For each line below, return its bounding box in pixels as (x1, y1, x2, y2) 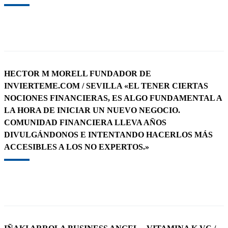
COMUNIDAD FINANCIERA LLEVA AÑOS (4, 118, 166, 127)
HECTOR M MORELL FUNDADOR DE (4, 69, 151, 78)
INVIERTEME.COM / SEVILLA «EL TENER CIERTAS (4, 81, 208, 90)
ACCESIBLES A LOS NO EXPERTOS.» (4, 142, 149, 151)
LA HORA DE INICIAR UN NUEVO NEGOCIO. (4, 105, 180, 115)
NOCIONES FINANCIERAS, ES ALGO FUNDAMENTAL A (4, 93, 222, 102)
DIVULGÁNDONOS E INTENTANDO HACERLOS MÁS (4, 130, 213, 139)
